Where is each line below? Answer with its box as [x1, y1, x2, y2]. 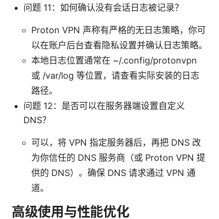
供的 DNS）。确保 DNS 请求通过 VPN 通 [31, 167, 196, 178]
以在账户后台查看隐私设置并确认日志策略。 [31, 40, 207, 50]
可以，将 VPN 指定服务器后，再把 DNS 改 [31, 137, 201, 148]
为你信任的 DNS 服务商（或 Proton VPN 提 [31, 152, 205, 163]
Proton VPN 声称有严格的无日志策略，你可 [31, 24, 206, 35]
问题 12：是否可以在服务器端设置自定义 [23, 100, 185, 111]
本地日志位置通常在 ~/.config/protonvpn [31, 55, 197, 66]
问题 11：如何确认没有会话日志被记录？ [23, 2, 183, 13]
